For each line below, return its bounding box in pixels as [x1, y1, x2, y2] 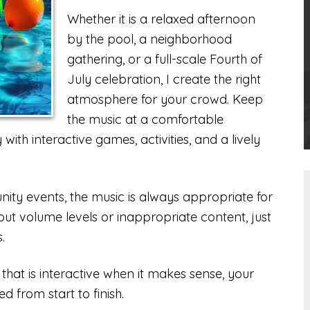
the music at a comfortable [67, 111, 224, 128]
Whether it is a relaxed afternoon [67, 11, 255, 28]
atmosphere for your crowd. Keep [67, 91, 263, 108]
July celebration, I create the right [67, 71, 261, 88]
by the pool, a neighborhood [67, 31, 232, 48]
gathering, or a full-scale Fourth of [67, 51, 262, 68]
